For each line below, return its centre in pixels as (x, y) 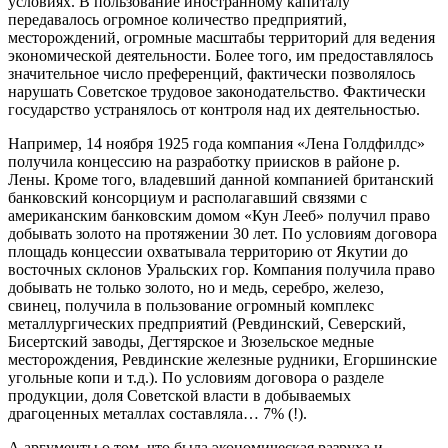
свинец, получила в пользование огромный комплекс (191, 305)
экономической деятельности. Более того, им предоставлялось (220, 55)
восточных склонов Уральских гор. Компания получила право (221, 269)
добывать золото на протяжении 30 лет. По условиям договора (222, 233)
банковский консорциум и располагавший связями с (187, 197)
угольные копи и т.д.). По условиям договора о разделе (196, 377)
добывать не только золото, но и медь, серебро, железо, (196, 287)
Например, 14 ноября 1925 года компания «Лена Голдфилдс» (216, 143)
